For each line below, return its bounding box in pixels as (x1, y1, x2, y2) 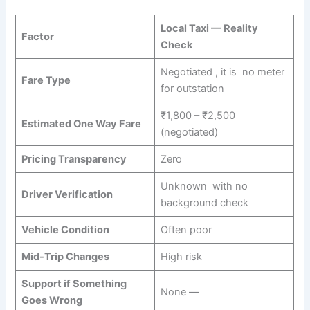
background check (160, 196, 248, 209)
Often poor (160, 223, 215, 236)
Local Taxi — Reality (160, 21, 258, 35)
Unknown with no (160, 179, 248, 192)
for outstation (160, 82, 224, 95)
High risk (160, 250, 205, 263)
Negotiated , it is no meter (160, 65, 284, 78)
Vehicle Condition (21, 223, 109, 236)
